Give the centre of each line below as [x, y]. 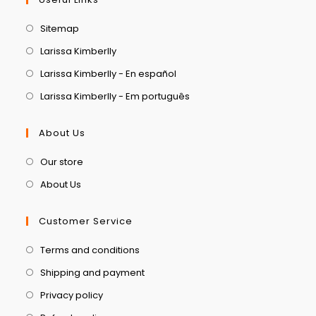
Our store [62, 162]
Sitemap [60, 28]
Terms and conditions [90, 250]
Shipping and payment [93, 272]
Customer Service [86, 221]
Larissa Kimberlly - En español [109, 73]
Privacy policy [72, 295]
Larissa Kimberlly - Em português [115, 96]
